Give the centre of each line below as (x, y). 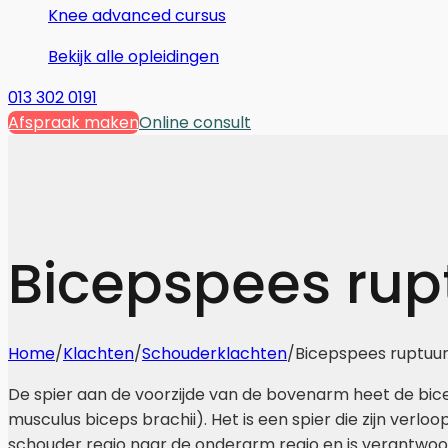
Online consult (195, 122)
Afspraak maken (73, 122)
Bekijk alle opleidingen (133, 56)
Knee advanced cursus (137, 15)
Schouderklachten (214, 353)
